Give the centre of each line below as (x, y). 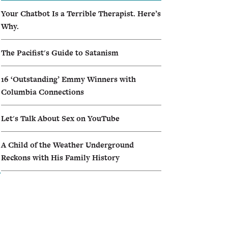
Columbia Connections (42, 92)
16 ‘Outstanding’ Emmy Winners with (68, 79)
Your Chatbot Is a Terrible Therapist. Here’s (81, 14)
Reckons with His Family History (60, 158)
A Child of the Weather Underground (67, 145)
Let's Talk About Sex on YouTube (60, 119)
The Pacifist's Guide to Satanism (60, 53)
